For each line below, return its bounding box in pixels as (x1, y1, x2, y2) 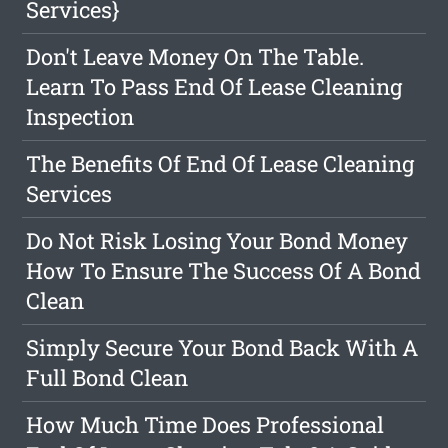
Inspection (26, 102, 135, 132)
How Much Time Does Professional (26, 410, 385, 440)
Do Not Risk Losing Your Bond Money (26, 226, 409, 256)
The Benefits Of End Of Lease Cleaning (26, 149, 415, 179)
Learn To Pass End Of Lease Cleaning (26, 72, 403, 102)
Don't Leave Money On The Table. (26, 42, 365, 72)
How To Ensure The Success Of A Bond (26, 256, 422, 286)
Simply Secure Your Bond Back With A (26, 333, 419, 363)
